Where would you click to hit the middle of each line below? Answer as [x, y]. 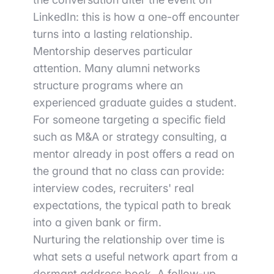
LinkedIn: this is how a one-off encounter [136, 17]
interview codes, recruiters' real [113, 188]
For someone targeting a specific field [129, 120]
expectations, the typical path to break [132, 206]
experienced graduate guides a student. [135, 103]
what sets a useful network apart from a [135, 257]
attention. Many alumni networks [117, 68]
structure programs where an [108, 86]
